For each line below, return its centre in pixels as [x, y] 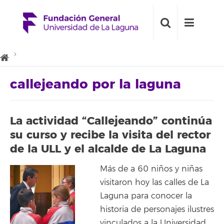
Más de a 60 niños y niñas [151, 169]
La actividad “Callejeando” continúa [111, 121]
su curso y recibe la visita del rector [110, 135]
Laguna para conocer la [146, 196]
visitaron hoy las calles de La [154, 182]
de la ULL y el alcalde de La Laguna [108, 149]
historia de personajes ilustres [157, 209]
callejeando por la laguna [95, 84]
